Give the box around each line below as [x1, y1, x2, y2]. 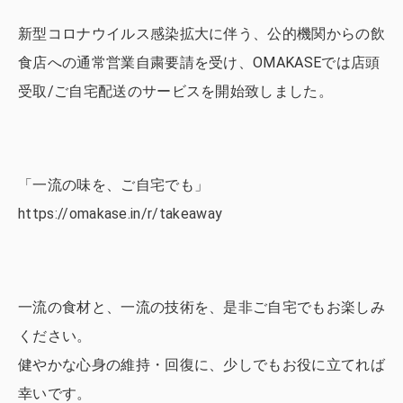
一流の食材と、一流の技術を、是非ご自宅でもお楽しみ [18, 299, 385, 316]
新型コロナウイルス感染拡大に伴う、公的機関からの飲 [18, 25, 385, 42]
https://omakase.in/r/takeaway [18, 205, 223, 222]
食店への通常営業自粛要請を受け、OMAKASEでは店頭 [18, 54, 381, 71]
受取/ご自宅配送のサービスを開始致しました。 [18, 83, 334, 100]
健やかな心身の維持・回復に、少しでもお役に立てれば [18, 356, 385, 373]
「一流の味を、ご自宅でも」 [18, 176, 210, 193]
